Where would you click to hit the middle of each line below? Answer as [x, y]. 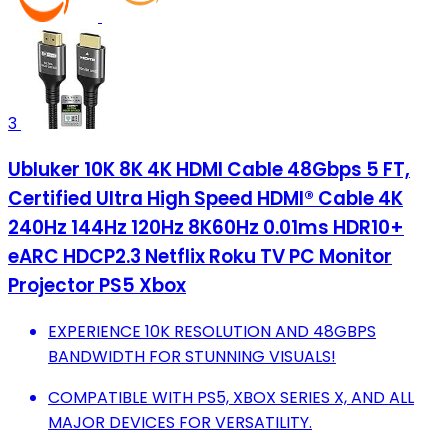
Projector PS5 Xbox [97, 285]
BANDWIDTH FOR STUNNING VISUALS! [192, 356]
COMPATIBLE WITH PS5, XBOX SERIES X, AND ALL [231, 397]
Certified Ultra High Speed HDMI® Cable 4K [205, 198]
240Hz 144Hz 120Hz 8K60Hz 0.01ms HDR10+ [206, 227]
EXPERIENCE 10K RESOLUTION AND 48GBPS [212, 331]
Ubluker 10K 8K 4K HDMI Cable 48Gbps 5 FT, [209, 169]
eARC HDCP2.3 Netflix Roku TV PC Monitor [200, 256]
